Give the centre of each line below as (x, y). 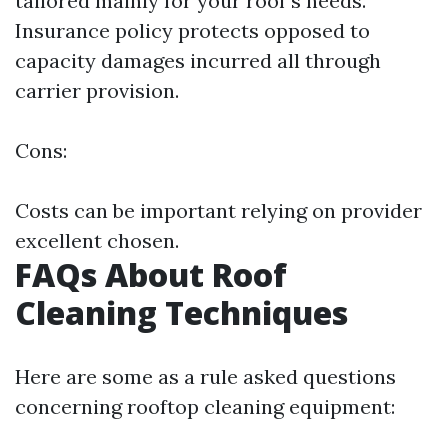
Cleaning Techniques (181, 312)
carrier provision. (97, 90)
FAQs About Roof (151, 274)
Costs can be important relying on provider (218, 210)
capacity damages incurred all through (198, 60)
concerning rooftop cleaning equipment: (205, 406)
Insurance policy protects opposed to (192, 30)
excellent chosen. (97, 240)
